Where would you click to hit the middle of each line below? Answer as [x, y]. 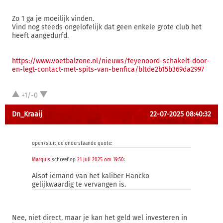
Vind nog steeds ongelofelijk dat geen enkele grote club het [107, 27]
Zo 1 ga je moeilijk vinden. [53, 19]
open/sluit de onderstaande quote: [72, 143]
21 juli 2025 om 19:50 [101, 160]
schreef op [64, 160]
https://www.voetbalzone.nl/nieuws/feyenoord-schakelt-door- [111, 61]
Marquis [41, 160]
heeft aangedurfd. [40, 36]
